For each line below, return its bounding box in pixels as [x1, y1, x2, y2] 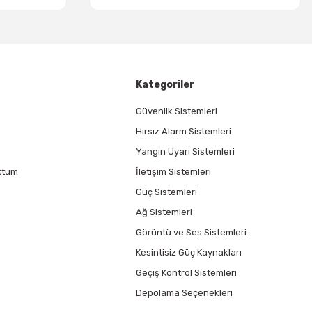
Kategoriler [136, 79, 195, 91]
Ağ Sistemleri [136, 207, 193, 217]
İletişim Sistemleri [136, 166, 212, 177]
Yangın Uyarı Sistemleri [136, 146, 235, 157]
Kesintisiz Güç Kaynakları [136, 247, 242, 258]
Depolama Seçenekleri [136, 288, 233, 298]
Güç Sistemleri [136, 187, 198, 197]
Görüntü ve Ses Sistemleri [136, 227, 247, 237]
